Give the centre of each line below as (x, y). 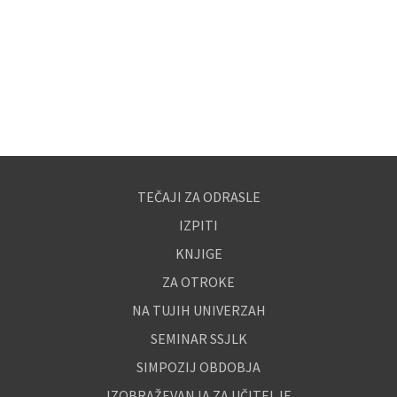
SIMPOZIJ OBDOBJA (198, 367)
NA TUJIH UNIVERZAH (198, 310)
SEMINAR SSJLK (198, 339)
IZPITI (198, 225)
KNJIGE (198, 253)
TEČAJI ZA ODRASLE (198, 197)
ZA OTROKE (198, 282)
